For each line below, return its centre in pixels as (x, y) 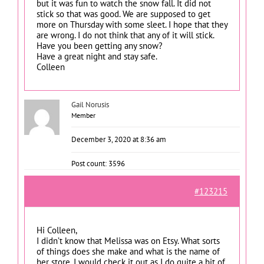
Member (83, 115)
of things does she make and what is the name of (128, 251)
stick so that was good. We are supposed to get (123, 14)
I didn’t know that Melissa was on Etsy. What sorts (128, 240)
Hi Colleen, (57, 230)
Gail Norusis (90, 104)
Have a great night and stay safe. (97, 56)
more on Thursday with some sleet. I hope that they (132, 24)
